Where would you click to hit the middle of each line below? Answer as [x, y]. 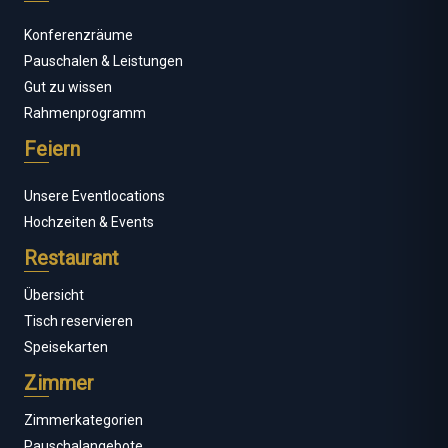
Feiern [52, 149]
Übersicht [54, 295]
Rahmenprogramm [85, 113]
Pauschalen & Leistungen [103, 61]
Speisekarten [66, 347]
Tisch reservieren [78, 321]
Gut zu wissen [68, 87]
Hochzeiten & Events [89, 222]
